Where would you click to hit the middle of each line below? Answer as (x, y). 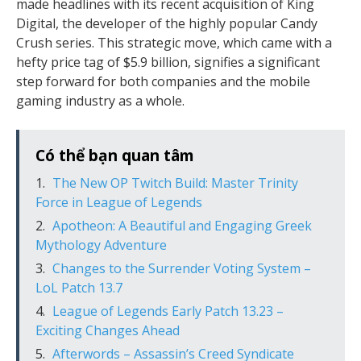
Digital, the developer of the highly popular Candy (167, 23)
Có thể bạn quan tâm (115, 155)
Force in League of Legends (119, 202)
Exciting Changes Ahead (108, 330)
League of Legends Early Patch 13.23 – (168, 311)
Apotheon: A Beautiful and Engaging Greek (182, 226)
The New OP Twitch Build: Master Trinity (175, 183)
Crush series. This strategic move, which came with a (174, 43)
